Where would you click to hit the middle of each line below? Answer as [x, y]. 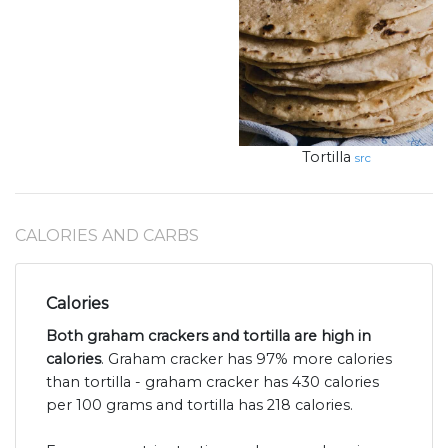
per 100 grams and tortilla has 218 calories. [199, 405]
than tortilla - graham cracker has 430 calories [212, 382]
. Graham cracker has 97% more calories [246, 359]
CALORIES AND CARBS [107, 236]
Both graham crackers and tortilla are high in [208, 336]
